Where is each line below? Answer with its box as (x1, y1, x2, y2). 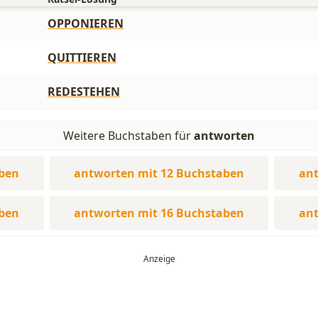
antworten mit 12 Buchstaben (73, 165, 244, 181)
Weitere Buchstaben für (63, 128, 194, 143)
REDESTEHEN (48, 84, 120, 99)
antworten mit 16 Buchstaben (73, 205, 244, 221)
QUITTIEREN (48, 50, 116, 65)
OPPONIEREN (48, 16, 124, 31)
